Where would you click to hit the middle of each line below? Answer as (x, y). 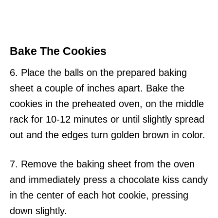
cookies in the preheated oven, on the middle (107, 104)
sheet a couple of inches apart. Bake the (97, 88)
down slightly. (38, 211)
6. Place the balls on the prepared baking (98, 73)
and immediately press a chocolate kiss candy (109, 180)
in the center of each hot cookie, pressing (99, 195)
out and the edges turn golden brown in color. (108, 135)
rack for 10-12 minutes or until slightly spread (107, 119)
